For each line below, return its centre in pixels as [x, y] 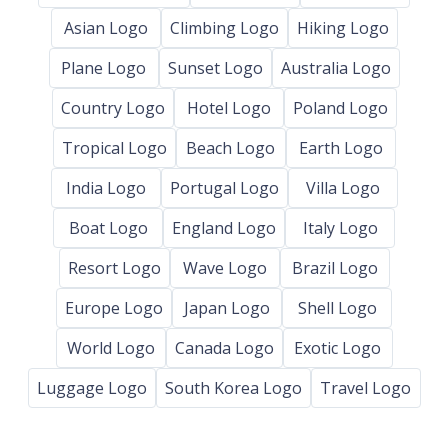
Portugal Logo [224, 187]
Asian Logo [105, 27]
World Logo [110, 347]
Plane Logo [103, 67]
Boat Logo [108, 227]
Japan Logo [227, 307]
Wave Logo [224, 267]
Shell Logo [337, 307]
